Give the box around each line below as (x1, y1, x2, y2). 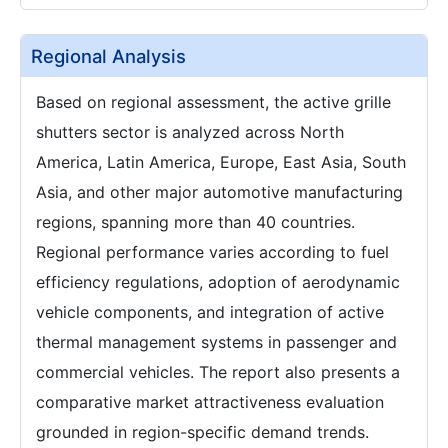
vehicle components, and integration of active (36, 302, 384, 323)
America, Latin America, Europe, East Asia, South (36, 152, 406, 173)
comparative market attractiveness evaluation (36, 392, 384, 413)
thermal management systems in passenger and (36, 332, 397, 353)
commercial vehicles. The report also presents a (36, 362, 400, 383)
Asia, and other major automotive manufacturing (36, 182, 403, 203)
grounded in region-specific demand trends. (36, 422, 369, 443)
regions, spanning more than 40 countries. (36, 212, 355, 233)
